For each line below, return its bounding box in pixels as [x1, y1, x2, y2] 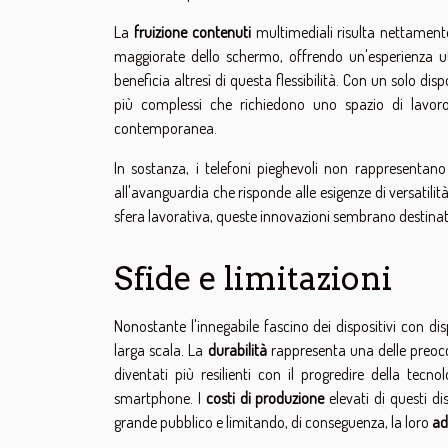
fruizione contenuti [133, 21, 251, 42]
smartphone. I [114, 387, 206, 408]
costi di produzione [205, 387, 325, 408]
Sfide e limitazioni [114, 258, 392, 298]
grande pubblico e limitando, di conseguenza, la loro [114, 411, 432, 432]
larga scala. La [114, 339, 208, 360]
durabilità [207, 339, 267, 360]
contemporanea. [114, 117, 217, 138]
